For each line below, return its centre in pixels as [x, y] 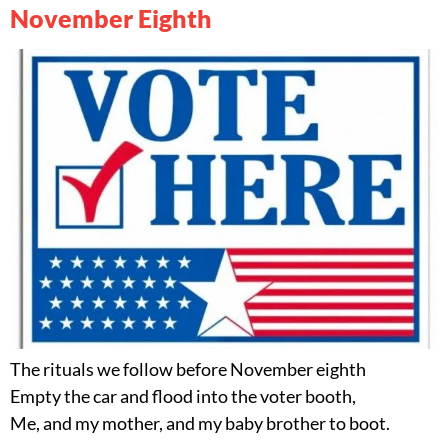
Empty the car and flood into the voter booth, [183, 396]
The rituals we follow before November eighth [188, 369]
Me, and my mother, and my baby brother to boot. [200, 423]
